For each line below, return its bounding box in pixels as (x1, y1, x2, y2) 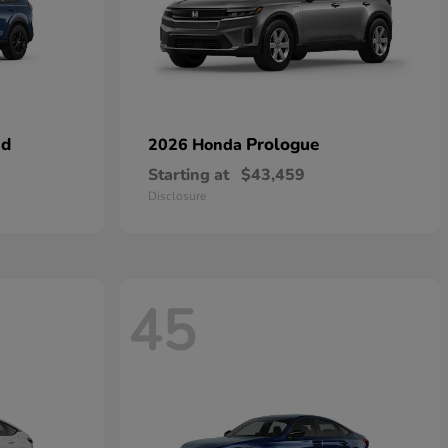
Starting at (148, 164, 229, 186)
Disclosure (148, 188, 206, 204)
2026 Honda (148, 134, 246, 156)
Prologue (246, 133, 319, 156)
